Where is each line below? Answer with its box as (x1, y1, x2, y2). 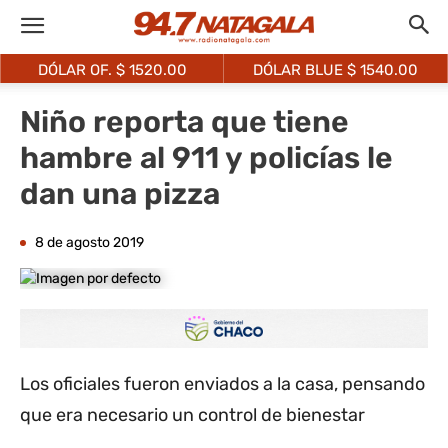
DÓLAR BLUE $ (253, 61, 360, 79)
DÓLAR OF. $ (37, 61, 129, 79)
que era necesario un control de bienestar (20, 404, 365, 427)
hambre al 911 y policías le (20, 140, 393, 176)
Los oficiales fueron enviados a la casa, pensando (20, 373, 425, 396)
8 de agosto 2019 (35, 234, 144, 251)
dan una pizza (20, 176, 220, 212)
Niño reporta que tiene (20, 104, 349, 140)
